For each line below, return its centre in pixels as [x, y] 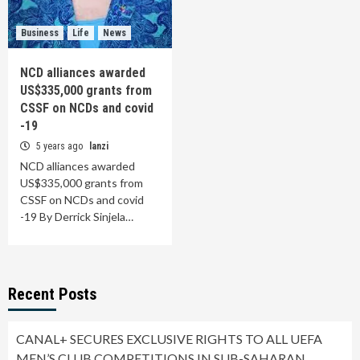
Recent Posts [52, 294]
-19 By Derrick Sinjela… [77, 216]
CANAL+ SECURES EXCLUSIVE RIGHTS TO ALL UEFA [169, 338]
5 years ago [59, 146]
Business [40, 33]
